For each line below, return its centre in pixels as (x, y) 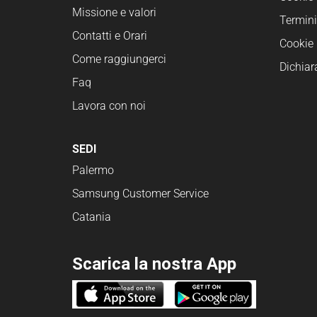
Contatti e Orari (110, 35)
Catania (92, 217)
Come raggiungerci (119, 59)
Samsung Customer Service (140, 194)
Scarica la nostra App (154, 264)
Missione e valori (114, 12)
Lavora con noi (109, 105)
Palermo (93, 171)
